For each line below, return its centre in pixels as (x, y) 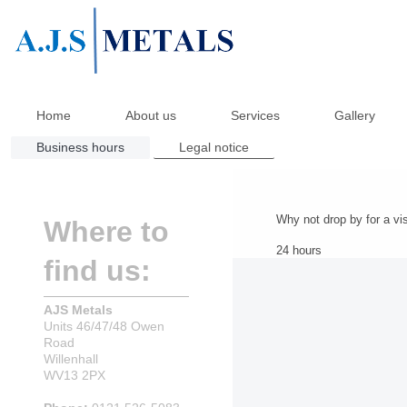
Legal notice (214, 148)
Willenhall (71, 358)
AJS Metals (78, 309)
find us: (97, 270)
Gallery (355, 115)
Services (256, 115)
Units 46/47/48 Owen (104, 326)
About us (151, 115)
